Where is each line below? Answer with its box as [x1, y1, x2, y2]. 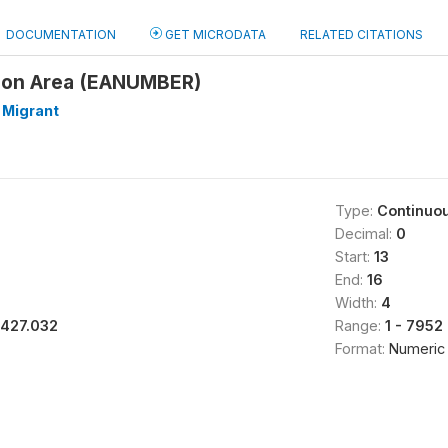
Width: [334, 294, 381, 311]
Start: [334, 248, 374, 265]
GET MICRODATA [162, 27, 266, 42]
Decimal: [334, 225, 396, 242]
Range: [334, 317, 385, 334]
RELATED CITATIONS [300, 27, 423, 42]
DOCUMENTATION [6, 27, 116, 42]
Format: [334, 340, 389, 357]
